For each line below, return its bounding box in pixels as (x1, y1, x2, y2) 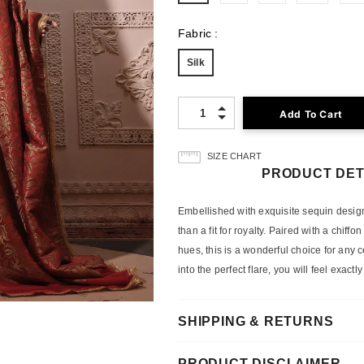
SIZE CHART (207, 150, 262, 161)
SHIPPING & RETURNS (178, 314, 334, 328)
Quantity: (178, 98, 219, 110)
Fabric (178, 27, 212, 41)
